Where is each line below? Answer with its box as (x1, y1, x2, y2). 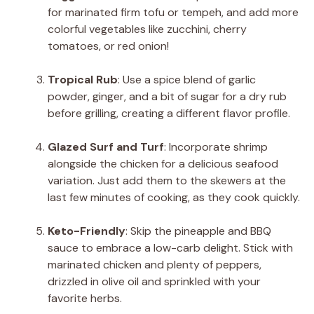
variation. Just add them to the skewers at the (48, 172, 286, 188)
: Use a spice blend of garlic (118, 71, 256, 87)
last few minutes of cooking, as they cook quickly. (48, 189, 300, 205)
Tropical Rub (48, 71, 118, 87)
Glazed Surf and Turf (48, 139, 164, 154)
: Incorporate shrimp (164, 139, 268, 154)
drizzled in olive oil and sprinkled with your (48, 273, 261, 289)
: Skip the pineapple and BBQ (125, 223, 271, 238)
